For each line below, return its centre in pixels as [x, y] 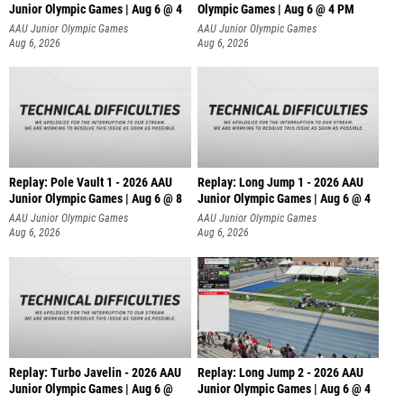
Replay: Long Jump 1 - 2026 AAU [280, 183]
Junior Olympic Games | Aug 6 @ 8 [96, 199]
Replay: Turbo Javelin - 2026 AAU [95, 372]
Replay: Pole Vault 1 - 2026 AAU [91, 183]
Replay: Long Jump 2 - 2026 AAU [280, 372]
